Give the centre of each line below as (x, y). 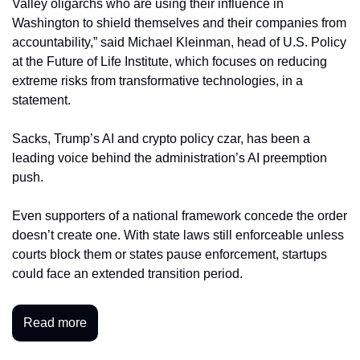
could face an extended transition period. (127, 273)
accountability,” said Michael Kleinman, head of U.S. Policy (179, 42)
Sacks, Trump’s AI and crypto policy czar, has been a (161, 138)
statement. (43, 100)
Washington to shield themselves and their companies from (179, 22)
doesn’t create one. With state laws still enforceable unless (178, 235)
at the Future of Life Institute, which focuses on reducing (170, 61)
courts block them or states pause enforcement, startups (170, 254)
